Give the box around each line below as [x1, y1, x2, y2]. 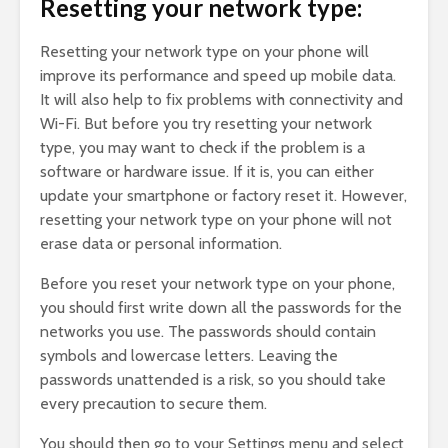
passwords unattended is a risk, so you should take [40, 370, 386, 390]
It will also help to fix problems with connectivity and [40, 90, 403, 110]
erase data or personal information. [40, 234, 282, 254]
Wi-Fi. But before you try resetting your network [40, 114, 372, 134]
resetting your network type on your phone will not [40, 210, 392, 230]
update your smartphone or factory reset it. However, [40, 186, 407, 206]
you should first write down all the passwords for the [40, 298, 402, 318]
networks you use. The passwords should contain [40, 322, 376, 342]
